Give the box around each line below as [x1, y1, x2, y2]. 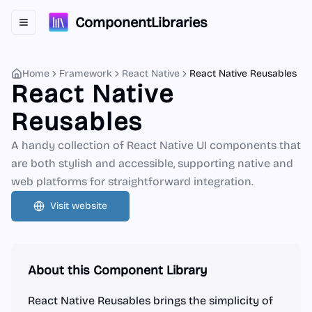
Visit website [50, 200, 107, 212]
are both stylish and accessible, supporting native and [11, 157, 293, 170]
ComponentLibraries [75, 14, 208, 31]
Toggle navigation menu [22, 22, 130, 34]
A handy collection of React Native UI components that [11, 139, 301, 152]
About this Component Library [28, 263, 208, 278]
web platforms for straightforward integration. [11, 175, 253, 188]
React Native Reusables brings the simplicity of [28, 294, 273, 307]
